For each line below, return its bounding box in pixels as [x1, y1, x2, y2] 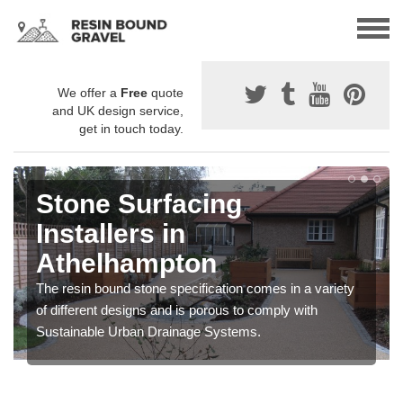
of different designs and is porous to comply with [36, 302, 318, 318]
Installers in [36, 219, 185, 249]
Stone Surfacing [36, 189, 242, 219]
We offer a [58, 85, 121, 101]
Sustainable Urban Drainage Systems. [36, 324, 261, 340]
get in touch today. [79, 121, 184, 137]
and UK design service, [52, 103, 184, 119]
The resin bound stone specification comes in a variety [36, 281, 354, 297]
